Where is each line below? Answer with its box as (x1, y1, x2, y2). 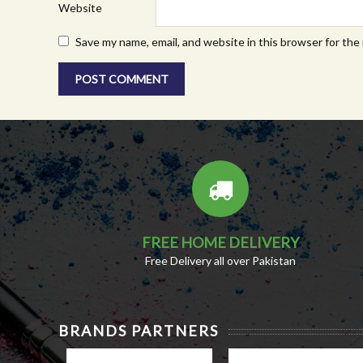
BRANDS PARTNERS (58, 322, 219, 340)
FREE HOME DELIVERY (141, 233, 299, 251)
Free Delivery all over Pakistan (144, 254, 296, 267)
